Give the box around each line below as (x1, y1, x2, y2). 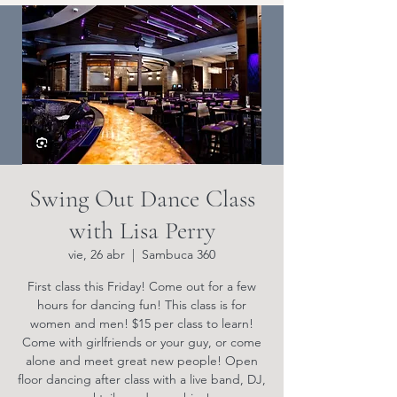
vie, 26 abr (68, 246, 125, 262)
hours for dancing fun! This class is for (37, 297, 246, 313)
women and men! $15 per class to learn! (30, 315, 253, 331)
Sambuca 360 (142, 246, 215, 262)
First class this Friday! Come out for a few (27, 278, 256, 294)
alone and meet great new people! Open (26, 353, 258, 369)
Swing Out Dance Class (28, 183, 255, 214)
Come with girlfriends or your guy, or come (22, 334, 261, 350)
